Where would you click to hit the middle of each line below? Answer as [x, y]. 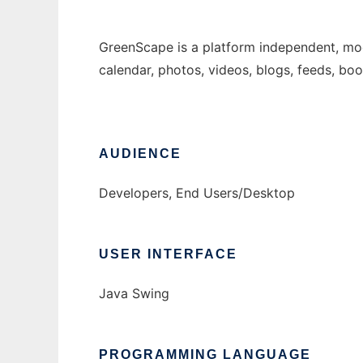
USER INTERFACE [168, 254]
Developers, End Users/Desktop [197, 193]
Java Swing [134, 294]
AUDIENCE [140, 154]
